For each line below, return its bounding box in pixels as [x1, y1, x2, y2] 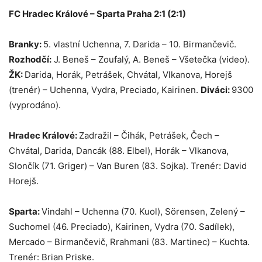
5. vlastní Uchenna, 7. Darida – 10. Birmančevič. [43, 39, 236, 50]
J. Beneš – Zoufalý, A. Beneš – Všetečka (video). [51, 54, 250, 65]
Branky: [9, 39, 43, 50]
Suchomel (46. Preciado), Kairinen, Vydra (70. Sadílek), [9, 221, 235, 233]
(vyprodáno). [9, 99, 61, 111]
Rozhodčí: [9, 54, 51, 65]
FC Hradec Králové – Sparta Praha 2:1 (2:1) [9, 8, 186, 20]
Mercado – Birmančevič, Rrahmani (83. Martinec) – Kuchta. [9, 236, 250, 248]
